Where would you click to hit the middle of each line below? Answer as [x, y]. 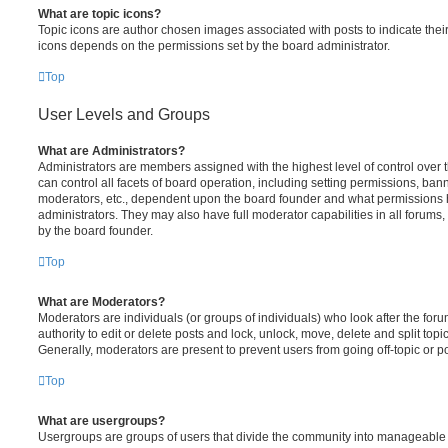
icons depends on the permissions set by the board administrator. [214, 45]
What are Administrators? [111, 150]
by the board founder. [95, 230]
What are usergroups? [101, 420]
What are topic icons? [99, 13]
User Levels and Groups [124, 114]
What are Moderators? [101, 301]
